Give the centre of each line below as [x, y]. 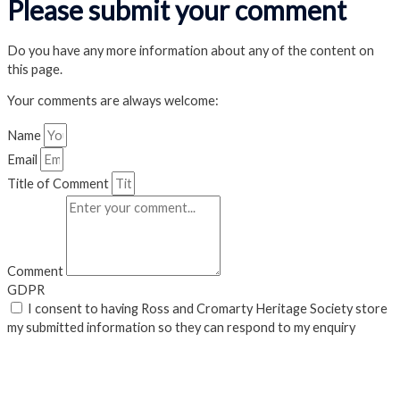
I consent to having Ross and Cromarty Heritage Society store [208, 308]
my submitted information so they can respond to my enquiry [181, 327]
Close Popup [92, 390]
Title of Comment [59, 183]
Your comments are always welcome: [113, 101]
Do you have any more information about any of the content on [191, 50]
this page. [35, 69]
